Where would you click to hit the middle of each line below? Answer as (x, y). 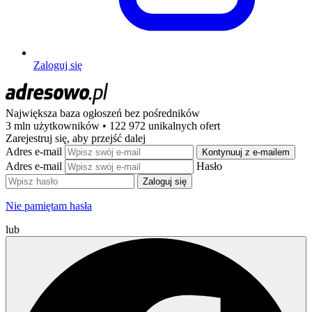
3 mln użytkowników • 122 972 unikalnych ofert (113, 125)
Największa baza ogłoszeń (65, 113)
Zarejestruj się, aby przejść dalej (76, 138)
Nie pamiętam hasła (49, 205)
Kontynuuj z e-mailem (246, 152)
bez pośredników (162, 113)
